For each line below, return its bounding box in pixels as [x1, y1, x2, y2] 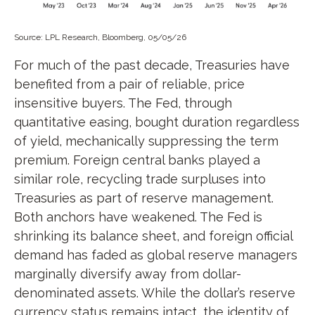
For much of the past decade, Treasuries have [14, 57, 290, 72]
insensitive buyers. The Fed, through [14, 95, 232, 110]
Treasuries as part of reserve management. [14, 190, 274, 205]
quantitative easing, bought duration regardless [14, 114, 300, 129]
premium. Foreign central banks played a [14, 152, 260, 167]
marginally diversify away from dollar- [14, 266, 241, 281]
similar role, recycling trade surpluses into [14, 171, 266, 186]
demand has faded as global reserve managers [14, 247, 297, 262]
